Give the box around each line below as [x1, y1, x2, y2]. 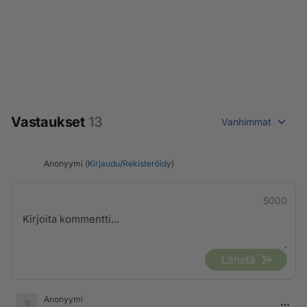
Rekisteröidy [123, 158, 171, 169]
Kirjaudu [88, 158, 120, 169]
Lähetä [221, 253, 256, 267]
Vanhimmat [221, 116, 271, 127]
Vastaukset [11, 114, 88, 130]
